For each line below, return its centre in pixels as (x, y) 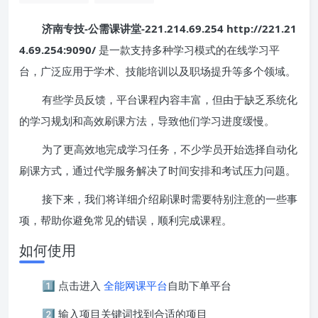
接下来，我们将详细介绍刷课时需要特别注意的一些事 (170, 198)
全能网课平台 (136, 285)
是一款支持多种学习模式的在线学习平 (188, 49)
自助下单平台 (199, 285)
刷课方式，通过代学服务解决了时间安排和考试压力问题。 (158, 170)
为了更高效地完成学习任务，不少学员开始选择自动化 (170, 149)
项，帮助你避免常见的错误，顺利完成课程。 (126, 220)
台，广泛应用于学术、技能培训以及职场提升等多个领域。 (158, 71)
